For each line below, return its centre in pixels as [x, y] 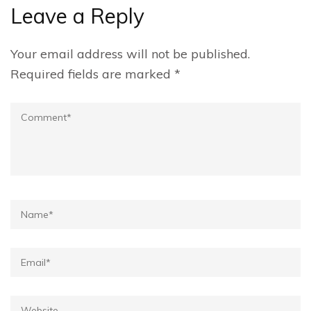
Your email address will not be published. [130, 54]
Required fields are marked [92, 74]
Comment [38, 112]
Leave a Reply [77, 16]
